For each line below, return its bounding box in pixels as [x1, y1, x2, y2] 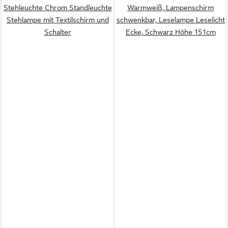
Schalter [44, 28, 71, 36]
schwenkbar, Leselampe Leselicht [116, 16, 225, 24]
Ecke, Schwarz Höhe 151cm [125, 28, 216, 36]
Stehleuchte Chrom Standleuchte [3, 4, 112, 12]
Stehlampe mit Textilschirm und [6, 16, 109, 24]
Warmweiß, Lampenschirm [127, 4, 214, 12]
